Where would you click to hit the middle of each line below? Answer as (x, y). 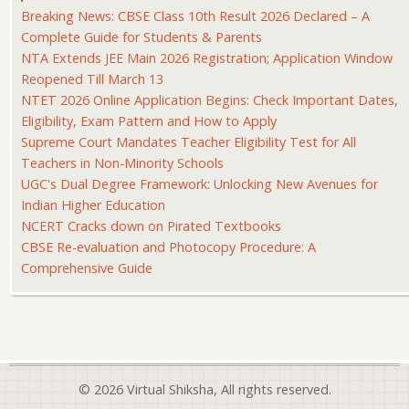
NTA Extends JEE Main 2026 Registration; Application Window (207, 58)
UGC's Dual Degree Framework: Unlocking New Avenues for (199, 184)
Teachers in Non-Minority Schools (122, 163)
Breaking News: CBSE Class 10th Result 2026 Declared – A (195, 16)
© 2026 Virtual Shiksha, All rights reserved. (204, 390)
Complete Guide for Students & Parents (142, 37)
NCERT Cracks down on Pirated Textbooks (151, 225)
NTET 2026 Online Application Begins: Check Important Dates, (210, 100)
